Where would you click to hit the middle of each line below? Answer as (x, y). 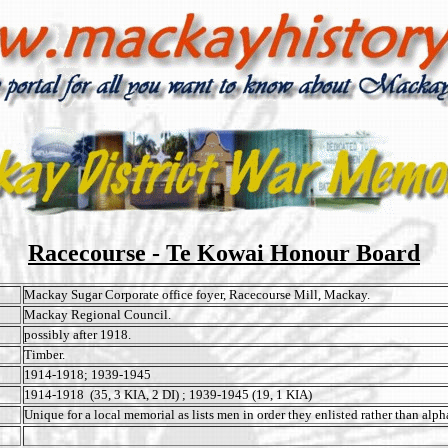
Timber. (44, 354)
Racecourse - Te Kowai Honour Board (224, 253)
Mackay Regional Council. (97, 314)
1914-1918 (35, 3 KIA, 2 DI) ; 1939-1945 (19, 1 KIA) (169, 394)
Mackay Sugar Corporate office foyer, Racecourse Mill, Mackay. (197, 294)
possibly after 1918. (77, 334)
